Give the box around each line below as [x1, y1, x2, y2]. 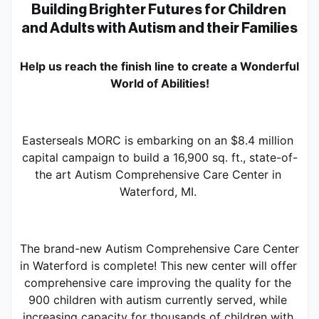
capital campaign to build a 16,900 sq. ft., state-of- [21, 150, 298, 164]
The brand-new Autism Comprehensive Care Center [20, 241, 299, 256]
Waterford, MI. [119, 184, 200, 199]
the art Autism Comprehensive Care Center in [34, 167, 281, 182]
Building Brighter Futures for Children [31, 2, 286, 17]
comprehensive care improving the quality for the [24, 275, 291, 290]
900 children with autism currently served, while [28, 292, 287, 307]
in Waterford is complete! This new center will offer [20, 258, 297, 273]
